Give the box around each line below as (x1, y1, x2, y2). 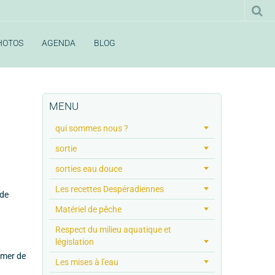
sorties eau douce (55, 163, 122, 174)
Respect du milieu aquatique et (55, 224, 171, 234)
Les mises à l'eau (55, 257, 118, 267)
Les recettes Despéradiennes (55, 184, 164, 194)
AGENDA (41, 38, 76, 48)
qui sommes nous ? (55, 123, 128, 133)
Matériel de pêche (55, 204, 122, 214)
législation (55, 236, 94, 247)
